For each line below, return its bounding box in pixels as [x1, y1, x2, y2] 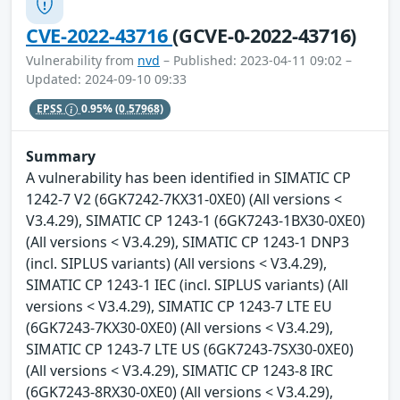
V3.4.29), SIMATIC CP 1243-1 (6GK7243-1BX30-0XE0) [26, 210, 365, 230]
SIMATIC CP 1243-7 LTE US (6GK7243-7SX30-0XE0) [26, 338, 354, 359]
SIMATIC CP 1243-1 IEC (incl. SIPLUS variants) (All [26, 274, 348, 295]
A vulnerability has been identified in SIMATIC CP [26, 167, 351, 187]
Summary [26, 146, 96, 166]
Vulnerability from [26, 52, 137, 70]
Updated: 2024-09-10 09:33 [26, 71, 187, 88]
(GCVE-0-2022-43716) [172, 22, 357, 49]
